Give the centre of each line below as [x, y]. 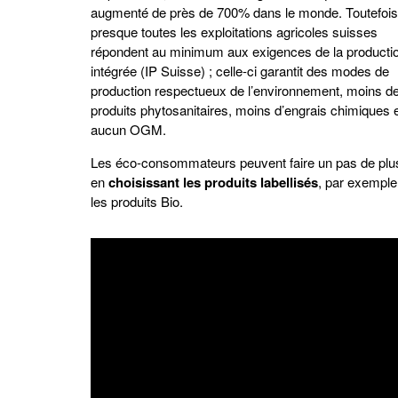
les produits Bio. [137, 201]
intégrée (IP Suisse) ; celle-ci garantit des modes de [240, 71]
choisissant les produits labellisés [213, 182]
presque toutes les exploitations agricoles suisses [234, 32]
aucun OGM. [128, 129]
